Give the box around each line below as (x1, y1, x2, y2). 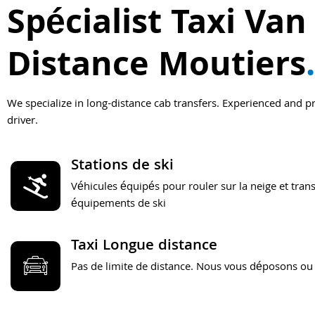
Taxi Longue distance (71, 234, 217, 259)
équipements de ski (71, 195, 166, 214)
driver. (7, 112, 38, 131)
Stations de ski (71, 154, 174, 179)
